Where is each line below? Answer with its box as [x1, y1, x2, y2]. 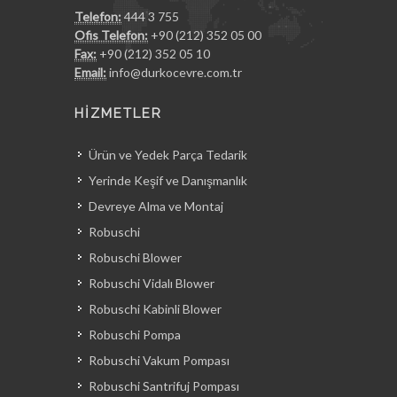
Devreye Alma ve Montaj [89, 198, 223, 214]
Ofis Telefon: [74, 27, 148, 43]
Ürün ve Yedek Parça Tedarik [89, 146, 247, 162]
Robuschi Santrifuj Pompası [89, 378, 239, 393]
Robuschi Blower [89, 249, 182, 265]
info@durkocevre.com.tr [109, 64, 242, 80]
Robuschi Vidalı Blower [89, 275, 214, 291]
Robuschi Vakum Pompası [89, 352, 230, 368]
